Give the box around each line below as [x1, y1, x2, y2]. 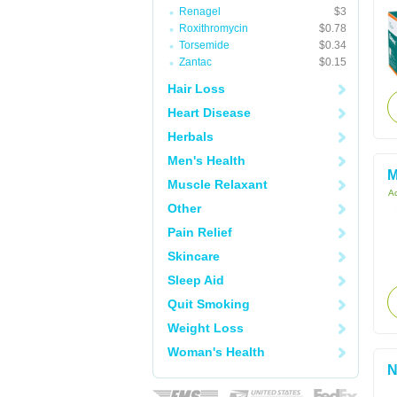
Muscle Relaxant [167, 177, 268, 191]
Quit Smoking [167, 297, 250, 311]
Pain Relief [167, 225, 232, 239]
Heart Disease [167, 105, 251, 120]
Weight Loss [167, 321, 244, 335]
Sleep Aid [167, 273, 224, 287]
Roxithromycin [179, 22, 248, 35]
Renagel [179, 5, 221, 18]
